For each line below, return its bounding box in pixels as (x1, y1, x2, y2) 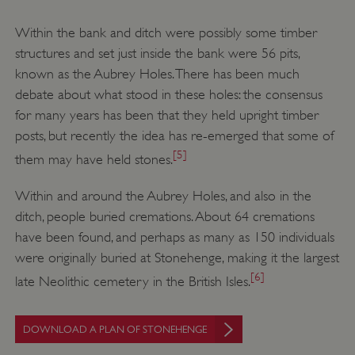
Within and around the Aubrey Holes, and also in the (14, 188, 311, 204)
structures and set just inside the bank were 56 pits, (14, 45, 300, 62)
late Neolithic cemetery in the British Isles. (14, 273, 250, 290)
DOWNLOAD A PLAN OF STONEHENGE (22, 323, 207, 335)
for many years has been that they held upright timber (14, 107, 319, 124)
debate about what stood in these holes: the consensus (14, 86, 323, 103)
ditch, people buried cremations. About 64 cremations (14, 208, 315, 225)
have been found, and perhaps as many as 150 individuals (14, 229, 334, 246)
